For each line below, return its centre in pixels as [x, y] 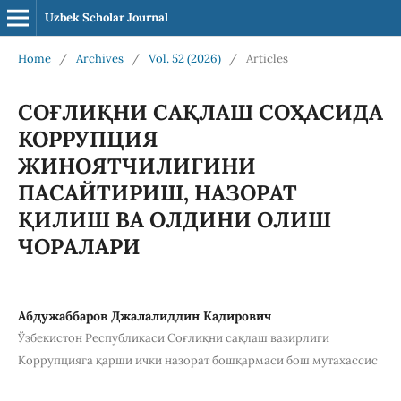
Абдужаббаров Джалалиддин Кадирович [144, 316]
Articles [267, 58]
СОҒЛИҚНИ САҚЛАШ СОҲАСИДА [200, 112]
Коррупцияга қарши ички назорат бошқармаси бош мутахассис [197, 360]
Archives [99, 58]
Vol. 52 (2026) [184, 58]
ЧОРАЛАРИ [79, 246]
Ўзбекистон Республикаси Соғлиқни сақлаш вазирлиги [173, 337]
